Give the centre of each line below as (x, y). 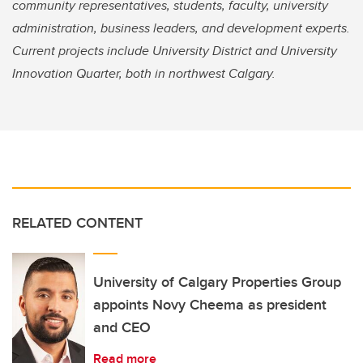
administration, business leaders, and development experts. (181, 28)
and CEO (122, 328)
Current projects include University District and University (175, 51)
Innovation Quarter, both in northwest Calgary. (144, 74)
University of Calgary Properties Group (217, 282)
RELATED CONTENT (77, 223)
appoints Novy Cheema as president (210, 305)
